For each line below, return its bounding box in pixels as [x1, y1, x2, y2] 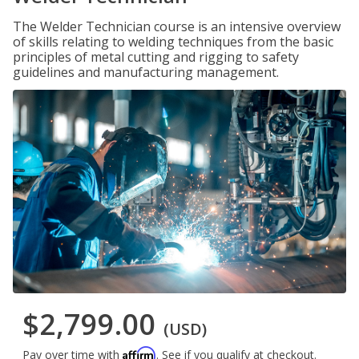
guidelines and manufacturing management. [13, 63, 279, 81]
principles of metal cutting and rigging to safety [13, 48, 299, 66]
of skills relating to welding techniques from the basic [13, 33, 333, 50]
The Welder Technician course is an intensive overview [13, 18, 341, 35]
